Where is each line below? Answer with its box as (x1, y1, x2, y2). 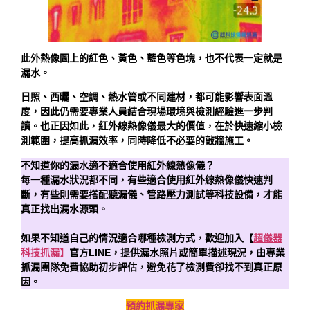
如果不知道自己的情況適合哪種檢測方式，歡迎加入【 (21, 232, 253, 244)
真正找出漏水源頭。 (21, 203, 108, 215)
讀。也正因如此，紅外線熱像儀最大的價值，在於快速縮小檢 (21, 120, 282, 132)
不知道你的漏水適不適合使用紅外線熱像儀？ (21, 159, 215, 171)
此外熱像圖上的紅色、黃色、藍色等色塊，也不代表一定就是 (21, 52, 282, 64)
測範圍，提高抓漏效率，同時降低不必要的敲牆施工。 (21, 135, 253, 147)
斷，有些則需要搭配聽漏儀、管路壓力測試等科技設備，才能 (21, 188, 282, 200)
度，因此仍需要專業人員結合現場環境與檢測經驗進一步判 (21, 106, 273, 118)
